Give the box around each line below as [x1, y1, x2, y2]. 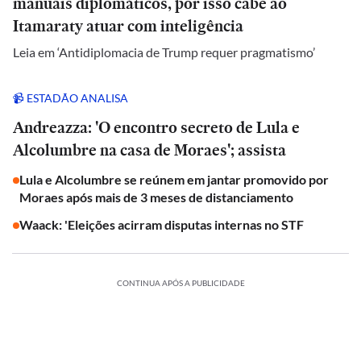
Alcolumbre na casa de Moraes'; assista [13, 139, 286, 161]
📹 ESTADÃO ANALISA [13, 91, 128, 105]
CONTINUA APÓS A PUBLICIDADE [116, 278, 245, 288]
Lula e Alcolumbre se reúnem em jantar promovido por [19, 172, 329, 187]
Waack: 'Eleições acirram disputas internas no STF [19, 217, 304, 232]
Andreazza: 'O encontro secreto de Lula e [13, 116, 300, 139]
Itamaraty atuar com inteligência [13, 15, 243, 37]
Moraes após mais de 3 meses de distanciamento [19, 189, 293, 205]
